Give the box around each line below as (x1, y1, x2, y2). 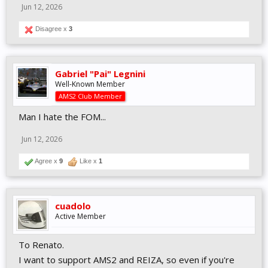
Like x (78, 157, 99, 165)
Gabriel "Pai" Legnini (55, 68, 145, 80)
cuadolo (55, 200, 91, 212)
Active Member (55, 211, 106, 221)
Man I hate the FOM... (19, 111, 106, 123)
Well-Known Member (55, 79, 125, 89)
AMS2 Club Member (59, 92, 122, 100)
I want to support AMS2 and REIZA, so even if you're (19, 254, 234, 266)
